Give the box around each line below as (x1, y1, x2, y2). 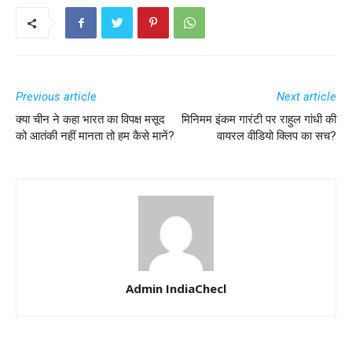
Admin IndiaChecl (126, 280, 226, 296)
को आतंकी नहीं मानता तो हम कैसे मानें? (16, 129, 174, 143)
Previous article (16, 90, 97, 104)
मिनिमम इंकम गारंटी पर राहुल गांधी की (181, 112, 336, 126)
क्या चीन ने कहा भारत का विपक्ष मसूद (16, 112, 165, 126)
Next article (277, 90, 336, 104)
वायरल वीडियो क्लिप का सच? (217, 129, 336, 143)
